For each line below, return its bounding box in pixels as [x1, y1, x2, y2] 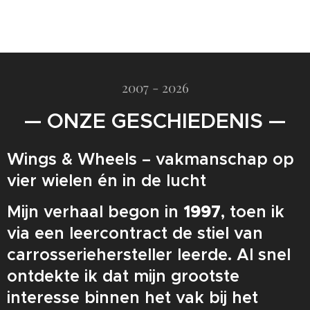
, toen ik [221, 201, 284, 222]
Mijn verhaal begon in [7, 201, 183, 222]
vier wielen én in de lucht [7, 170, 206, 191]
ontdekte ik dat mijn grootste [7, 266, 239, 286]
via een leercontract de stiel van [7, 223, 263, 244]
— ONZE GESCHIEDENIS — [24, 108, 286, 134]
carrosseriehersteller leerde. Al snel [7, 244, 291, 265]
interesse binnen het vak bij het [7, 287, 258, 308]
